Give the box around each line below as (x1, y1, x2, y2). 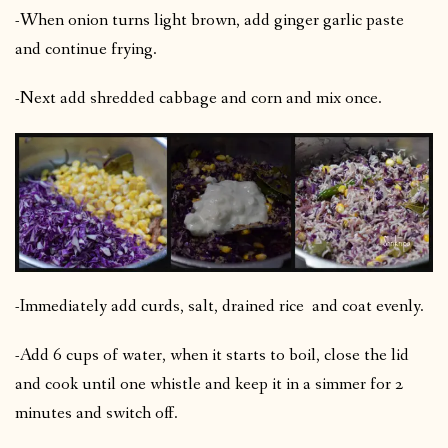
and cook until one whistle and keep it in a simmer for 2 (15, 373, 404, 397)
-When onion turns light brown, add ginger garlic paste (15, 8, 404, 32)
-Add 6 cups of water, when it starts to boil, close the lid (15, 344, 409, 368)
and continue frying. (15, 37, 157, 61)
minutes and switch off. (15, 402, 178, 426)
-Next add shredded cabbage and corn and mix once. (15, 86, 382, 110)
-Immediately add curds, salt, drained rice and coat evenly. (15, 295, 424, 319)
